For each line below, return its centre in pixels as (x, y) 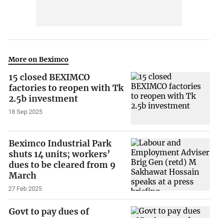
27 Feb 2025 (25, 188)
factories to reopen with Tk (66, 88)
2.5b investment (44, 99)
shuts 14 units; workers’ (60, 154)
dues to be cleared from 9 (62, 165)
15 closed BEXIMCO (50, 78)
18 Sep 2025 (26, 112)
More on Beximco (39, 60)
